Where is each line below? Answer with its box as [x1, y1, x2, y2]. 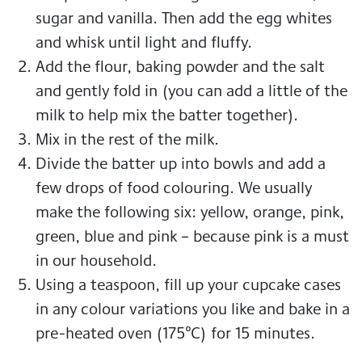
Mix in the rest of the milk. [36, 126, 219, 150]
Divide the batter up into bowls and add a [36, 150, 326, 175]
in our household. [36, 247, 157, 271]
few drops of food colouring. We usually [36, 175, 312, 199]
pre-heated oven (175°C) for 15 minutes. [36, 320, 315, 344]
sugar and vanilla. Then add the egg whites [36, 5, 332, 29]
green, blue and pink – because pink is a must [36, 223, 349, 247]
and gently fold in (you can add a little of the [36, 78, 347, 102]
